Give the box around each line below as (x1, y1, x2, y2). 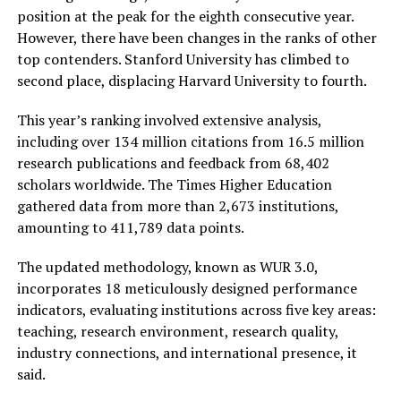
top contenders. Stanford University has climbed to (16, 48, 349, 69)
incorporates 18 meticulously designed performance (16, 277, 357, 298)
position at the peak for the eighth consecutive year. (16, 5, 354, 26)
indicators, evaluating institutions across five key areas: (16, 299, 376, 320)
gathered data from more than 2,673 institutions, (16, 195, 338, 216)
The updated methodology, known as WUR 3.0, (16, 256, 318, 277)
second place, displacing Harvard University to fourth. (16, 70, 367, 90)
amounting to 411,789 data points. (16, 217, 244, 237)
